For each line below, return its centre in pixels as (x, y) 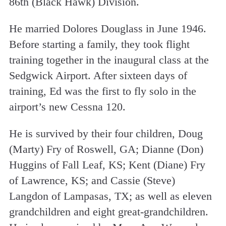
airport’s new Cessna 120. (67, 106)
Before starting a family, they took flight (99, 44)
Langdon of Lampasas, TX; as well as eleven (110, 196)
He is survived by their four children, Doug (106, 133)
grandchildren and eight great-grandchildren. (108, 211)
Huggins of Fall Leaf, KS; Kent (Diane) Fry (107, 164)
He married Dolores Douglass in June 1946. (107, 28)
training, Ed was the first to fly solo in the (102, 91)
